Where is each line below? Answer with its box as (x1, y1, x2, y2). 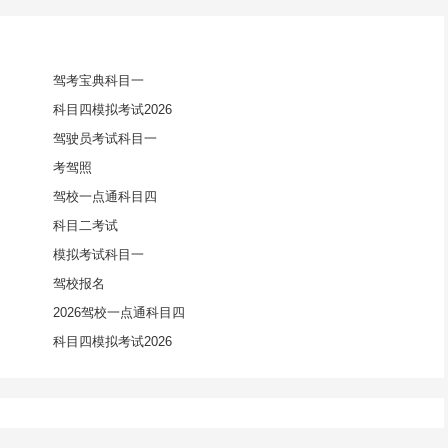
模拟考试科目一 (52, 247, 144, 262)
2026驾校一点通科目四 (52, 305, 185, 320)
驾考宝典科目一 (52, 73, 144, 88)
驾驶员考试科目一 (52, 131, 157, 146)
